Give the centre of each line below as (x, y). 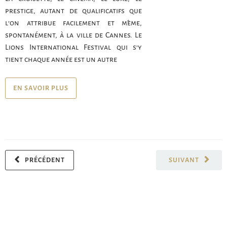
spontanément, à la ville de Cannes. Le (73, 35)
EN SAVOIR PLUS (41, 88)
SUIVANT (184, 160)
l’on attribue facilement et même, (73, 23)
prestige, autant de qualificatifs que (73, 11)
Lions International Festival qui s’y (73, 47)
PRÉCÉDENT (45, 160)
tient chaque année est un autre (61, 60)
